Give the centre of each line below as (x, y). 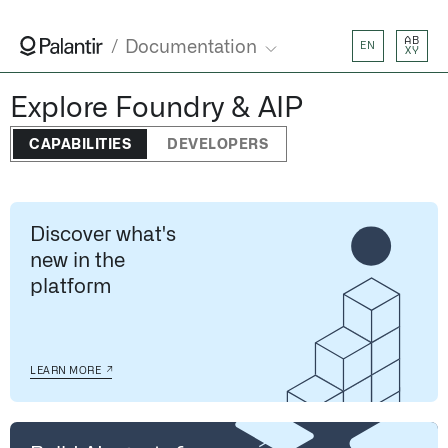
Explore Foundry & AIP (156, 109)
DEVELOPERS (217, 145)
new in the (77, 261)
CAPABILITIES (80, 145)
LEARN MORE (65, 371)
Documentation (191, 48)
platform (71, 287)
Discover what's (103, 235)
